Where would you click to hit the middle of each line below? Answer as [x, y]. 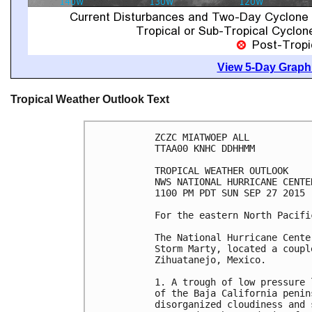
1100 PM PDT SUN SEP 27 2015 [230, 193]
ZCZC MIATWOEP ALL [202, 138]
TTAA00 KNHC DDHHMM [205, 149]
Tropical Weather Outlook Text [90, 99]
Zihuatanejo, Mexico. [210, 260]
